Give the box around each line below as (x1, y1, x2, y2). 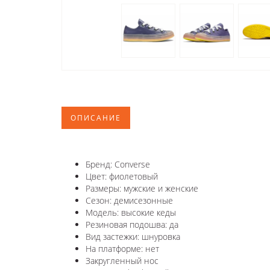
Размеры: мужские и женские (86, 182, 198, 194)
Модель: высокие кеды (86, 206, 176, 218)
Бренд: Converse (86, 158, 150, 170)
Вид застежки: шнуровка (86, 230, 180, 242)
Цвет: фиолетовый (86, 170, 158, 182)
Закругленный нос (86, 254, 159, 266)
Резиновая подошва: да (86, 218, 178, 230)
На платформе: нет (86, 242, 159, 254)
